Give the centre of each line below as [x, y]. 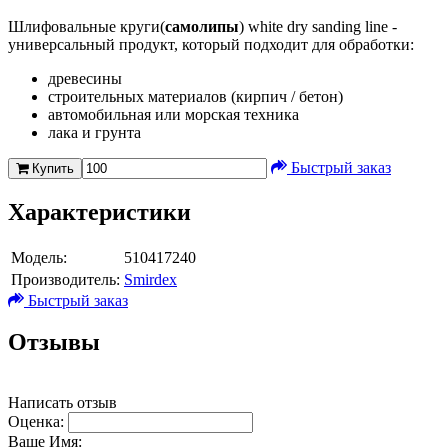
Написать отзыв [62, 403]
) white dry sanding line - [318, 26]
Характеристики [99, 211]
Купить [53, 168]
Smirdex [150, 279]
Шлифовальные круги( [86, 26]
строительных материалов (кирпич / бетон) [195, 96]
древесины [85, 78]
